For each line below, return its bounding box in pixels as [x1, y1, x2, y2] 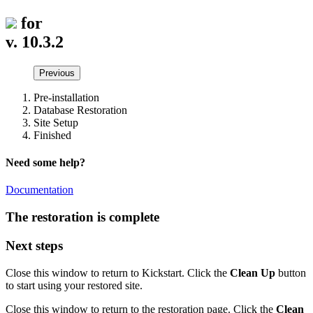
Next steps [6, 238, 63, 253]
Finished [34, 129, 71, 141]
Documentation [6, 184, 73, 196]
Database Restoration [34, 103, 127, 116]
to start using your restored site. [6, 279, 143, 291]
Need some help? [6, 156, 85, 169]
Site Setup [34, 116, 78, 129]
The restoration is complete [6, 210, 159, 225]
